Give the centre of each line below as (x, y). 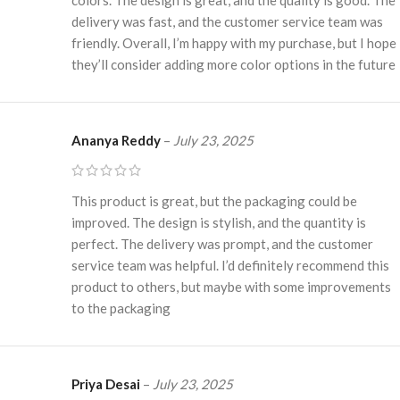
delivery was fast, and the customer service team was (227, 21)
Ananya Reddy (117, 140)
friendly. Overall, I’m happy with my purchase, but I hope (234, 42)
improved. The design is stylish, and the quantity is (219, 222)
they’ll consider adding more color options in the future (233, 64)
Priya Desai (107, 383)
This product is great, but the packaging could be (214, 200)
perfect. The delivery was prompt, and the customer (222, 243)
